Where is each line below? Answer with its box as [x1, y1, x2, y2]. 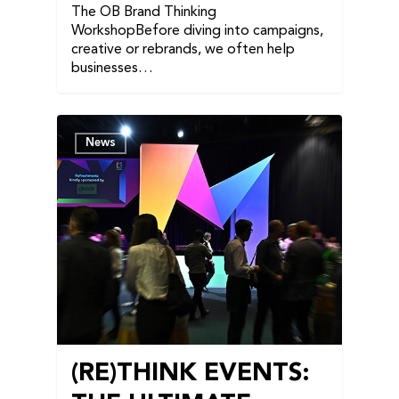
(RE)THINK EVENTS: [71, 361, 310, 387]
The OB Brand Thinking [71, 4, 216, 20]
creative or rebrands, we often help [71, 42, 295, 57]
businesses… [71, 61, 153, 76]
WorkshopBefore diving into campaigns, [71, 23, 323, 38]
